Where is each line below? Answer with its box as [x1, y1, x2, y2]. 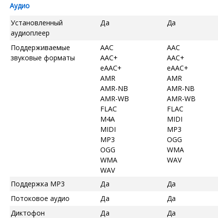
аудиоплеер [11, 28, 50, 37]
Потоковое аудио [11, 193, 70, 203]
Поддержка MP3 [11, 179, 65, 188]
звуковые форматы [11, 53, 75, 62]
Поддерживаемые [11, 42, 70, 52]
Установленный [11, 18, 63, 27]
